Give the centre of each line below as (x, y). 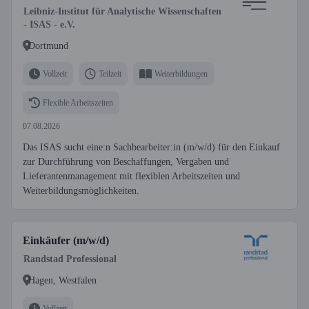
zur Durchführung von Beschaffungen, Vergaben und (126, 162)
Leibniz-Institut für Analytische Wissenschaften (122, 11)
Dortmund (48, 46)
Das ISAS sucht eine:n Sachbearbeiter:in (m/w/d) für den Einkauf (151, 147)
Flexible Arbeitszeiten (78, 102)
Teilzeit (110, 73)
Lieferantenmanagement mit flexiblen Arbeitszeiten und (131, 176)
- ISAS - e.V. (49, 24)
